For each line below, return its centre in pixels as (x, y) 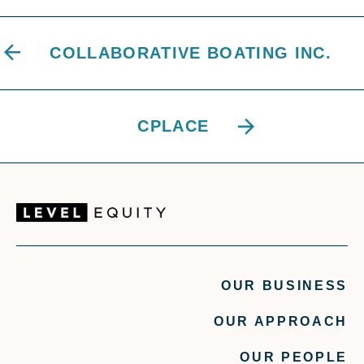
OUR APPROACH (280, 322)
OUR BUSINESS (284, 286)
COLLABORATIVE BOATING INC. (191, 53)
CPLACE (173, 126)
